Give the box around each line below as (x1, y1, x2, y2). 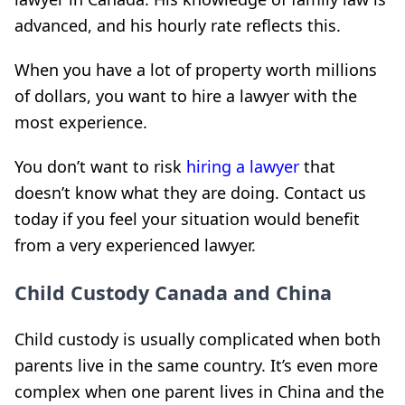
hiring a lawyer (186, 155, 299, 177)
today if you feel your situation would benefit (14, 207, 360, 230)
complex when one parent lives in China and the (14, 380, 384, 402)
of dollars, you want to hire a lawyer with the (14, 84, 357, 107)
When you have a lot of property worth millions (14, 58, 377, 80)
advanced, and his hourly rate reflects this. (14, 14, 341, 36)
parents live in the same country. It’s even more (14, 353, 378, 376)
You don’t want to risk (14, 155, 186, 177)
